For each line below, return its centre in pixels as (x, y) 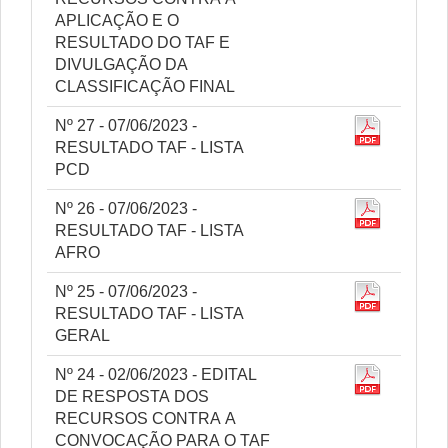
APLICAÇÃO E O (117, 20)
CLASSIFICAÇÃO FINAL (145, 86)
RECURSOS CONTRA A (145, 418)
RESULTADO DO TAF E (142, 42)
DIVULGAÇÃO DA (121, 64)
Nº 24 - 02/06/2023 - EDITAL (156, 374)
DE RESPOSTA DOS (132, 396)
